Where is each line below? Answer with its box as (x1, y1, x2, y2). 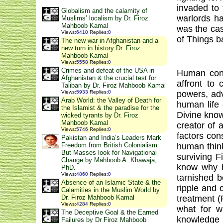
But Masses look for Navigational (61, 149, 157, 157)
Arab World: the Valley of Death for (61, 97, 161, 105)
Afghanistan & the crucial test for (61, 74, 156, 82)
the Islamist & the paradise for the (61, 104, 159, 112)
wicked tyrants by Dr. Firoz (61, 111, 138, 119)
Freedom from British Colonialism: (61, 141, 159, 149)
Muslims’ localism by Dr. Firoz (61, 14, 148, 22)
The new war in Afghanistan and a (61, 37, 158, 45)
